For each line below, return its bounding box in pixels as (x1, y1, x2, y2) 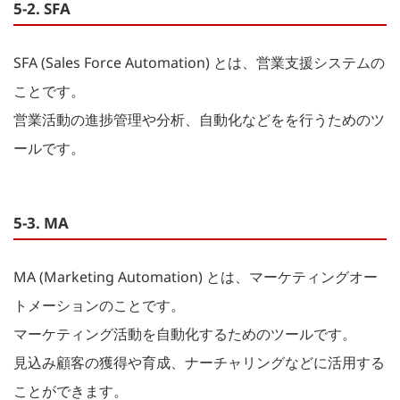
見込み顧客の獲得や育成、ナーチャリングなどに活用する (13, 352, 385, 372)
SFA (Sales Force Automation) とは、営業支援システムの (13, 52, 385, 72)
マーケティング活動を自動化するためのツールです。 (13, 323, 356, 344)
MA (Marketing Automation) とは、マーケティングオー (13, 266, 378, 287)
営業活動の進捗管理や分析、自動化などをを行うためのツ (13, 109, 385, 129)
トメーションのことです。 (13, 295, 185, 315)
